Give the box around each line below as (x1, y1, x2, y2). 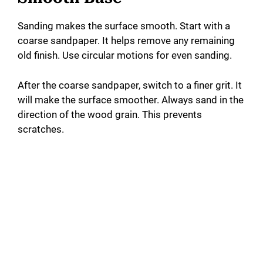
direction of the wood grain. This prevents (18, 108, 202, 120)
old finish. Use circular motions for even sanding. (18, 49, 232, 62)
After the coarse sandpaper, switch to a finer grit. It (18, 79, 242, 91)
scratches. (18, 123, 64, 135)
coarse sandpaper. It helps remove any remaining (18, 35, 235, 47)
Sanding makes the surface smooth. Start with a (18, 20, 230, 32)
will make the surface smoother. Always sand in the (18, 93, 244, 106)
